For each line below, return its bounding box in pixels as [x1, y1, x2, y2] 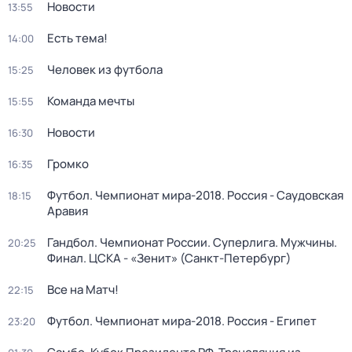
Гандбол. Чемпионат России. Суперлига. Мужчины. [47, 234, 337, 251]
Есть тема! [47, 30, 108, 46]
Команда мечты [47, 93, 134, 109]
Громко [47, 156, 89, 172]
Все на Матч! [47, 281, 119, 298]
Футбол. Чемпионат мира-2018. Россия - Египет [47, 313, 317, 329]
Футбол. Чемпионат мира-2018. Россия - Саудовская [47, 187, 343, 203]
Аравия [47, 203, 88, 219]
